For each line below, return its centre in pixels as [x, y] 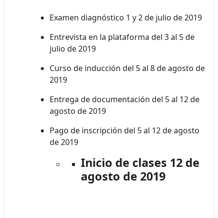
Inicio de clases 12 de [140, 162]
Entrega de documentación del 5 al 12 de [125, 99]
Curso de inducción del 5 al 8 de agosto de [127, 68]
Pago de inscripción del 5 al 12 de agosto [125, 130]
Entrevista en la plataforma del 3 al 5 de [122, 37]
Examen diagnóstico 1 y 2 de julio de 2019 [126, 17]
